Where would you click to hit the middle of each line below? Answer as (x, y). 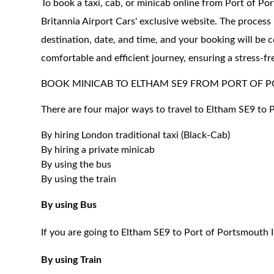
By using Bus (69, 205)
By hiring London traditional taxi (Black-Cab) (136, 135)
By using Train (72, 260)
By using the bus (76, 165)
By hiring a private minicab (98, 150)
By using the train (79, 179)
